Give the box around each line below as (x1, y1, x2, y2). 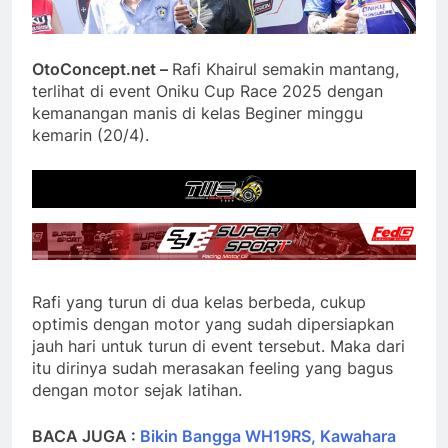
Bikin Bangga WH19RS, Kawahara (140, 425, 396, 446)
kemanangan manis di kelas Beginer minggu (32, 103, 363, 124)
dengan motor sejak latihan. (32, 379, 242, 400)
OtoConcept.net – (32, 59, 172, 80)
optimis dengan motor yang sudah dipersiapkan (32, 313, 394, 334)
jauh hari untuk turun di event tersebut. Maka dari (32, 335, 405, 356)
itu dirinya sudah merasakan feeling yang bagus (32, 357, 393, 378)
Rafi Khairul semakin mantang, (172, 59, 399, 80)
